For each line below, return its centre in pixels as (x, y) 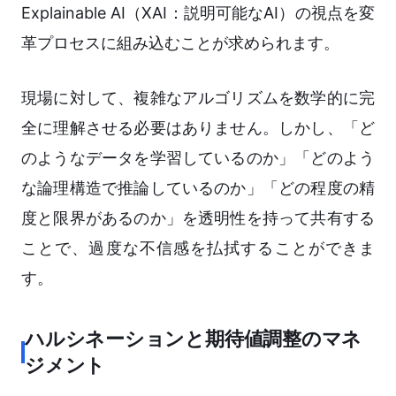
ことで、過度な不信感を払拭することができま (198, 248)
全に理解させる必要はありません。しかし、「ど (198, 128)
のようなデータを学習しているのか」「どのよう (198, 158)
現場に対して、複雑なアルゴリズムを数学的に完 (198, 98)
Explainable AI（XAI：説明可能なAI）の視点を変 (198, 13)
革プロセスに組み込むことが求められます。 (180, 43)
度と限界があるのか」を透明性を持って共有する (198, 218)
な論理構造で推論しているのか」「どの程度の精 (198, 188)
